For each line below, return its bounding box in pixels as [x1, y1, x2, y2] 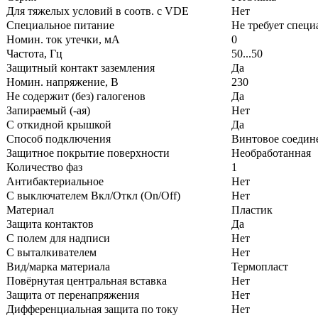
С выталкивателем [6, 246, 97, 258]
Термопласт [231, 260, 288, 273]
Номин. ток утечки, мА [6, 33, 120, 45]
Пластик [231, 203, 273, 216]
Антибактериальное [6, 175, 104, 187]
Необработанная [231, 146, 311, 159]
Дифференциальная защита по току [6, 302, 178, 315]
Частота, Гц [6, 47, 62, 60]
